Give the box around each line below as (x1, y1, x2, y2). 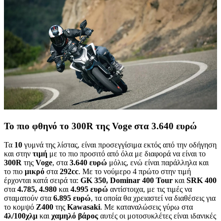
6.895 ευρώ (53, 194, 91, 203)
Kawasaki (67, 203, 100, 212)
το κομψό (4, 203, 36, 212)
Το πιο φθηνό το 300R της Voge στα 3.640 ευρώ (4, 120, 197, 131)
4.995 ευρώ (71, 185, 108, 194)
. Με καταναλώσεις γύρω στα (100, 203, 193, 212)
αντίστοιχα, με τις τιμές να (108, 185, 192, 194)
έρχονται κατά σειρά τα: (4, 176, 80, 185)
